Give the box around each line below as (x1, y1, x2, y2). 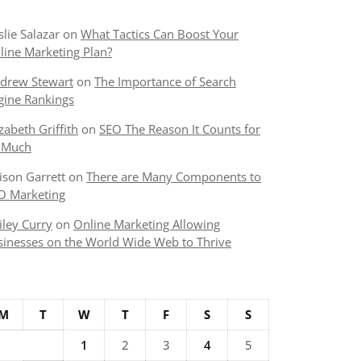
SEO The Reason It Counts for (99, 121, 260, 137)
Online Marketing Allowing (73, 216, 220, 232)
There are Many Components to (86, 168, 261, 185)
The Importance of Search (94, 73, 236, 89)
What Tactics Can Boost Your (81, 26, 239, 42)
